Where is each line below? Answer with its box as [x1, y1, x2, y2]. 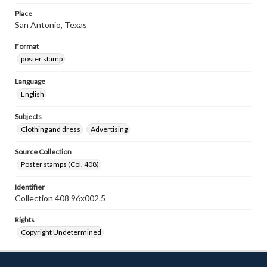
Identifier [15, 182, 45, 191]
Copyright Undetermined [21, 228, 101, 237]
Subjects [15, 112, 42, 121]
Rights [15, 215, 35, 224]
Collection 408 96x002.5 [15, 193, 105, 203]
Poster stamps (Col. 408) [21, 160, 99, 169]
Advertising [91, 125, 128, 133]
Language [15, 77, 45, 86]
